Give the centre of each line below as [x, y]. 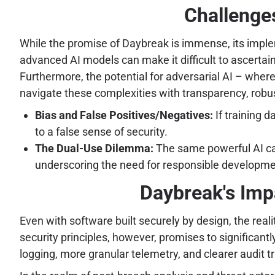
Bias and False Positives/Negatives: [124, 115]
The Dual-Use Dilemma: [94, 149]
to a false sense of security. [101, 132]
